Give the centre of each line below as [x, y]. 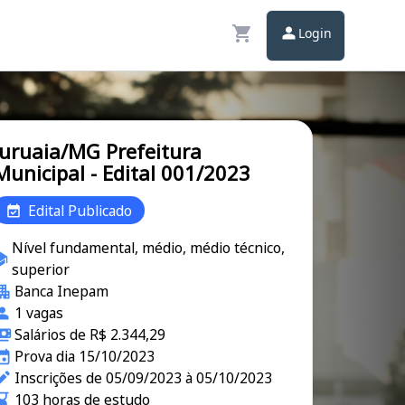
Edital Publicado [80, 210]
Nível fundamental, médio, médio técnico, [148, 248]
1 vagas [39, 313]
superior [40, 269]
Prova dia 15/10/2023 [85, 356]
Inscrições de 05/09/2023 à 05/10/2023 [144, 378]
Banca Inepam [62, 291]
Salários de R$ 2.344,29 [90, 334]
